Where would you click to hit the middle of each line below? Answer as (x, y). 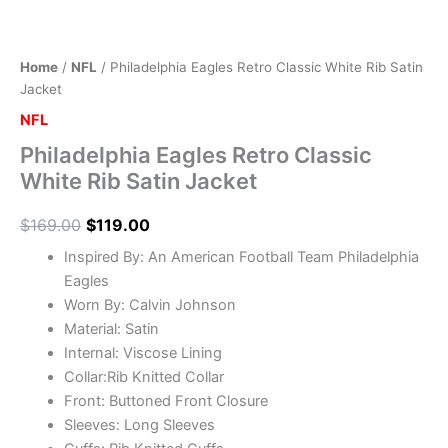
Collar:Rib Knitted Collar (143, 377)
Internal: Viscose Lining (142, 353)
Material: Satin (111, 329)
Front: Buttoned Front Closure (165, 401)
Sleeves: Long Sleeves (139, 425)
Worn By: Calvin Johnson (149, 305)
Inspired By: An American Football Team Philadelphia (241, 257)
